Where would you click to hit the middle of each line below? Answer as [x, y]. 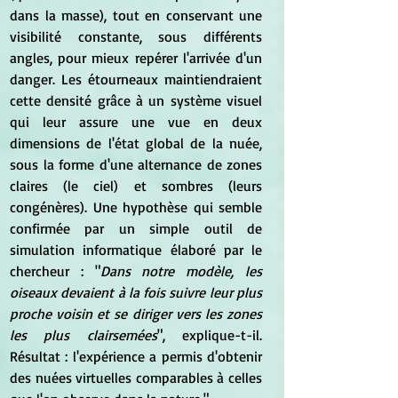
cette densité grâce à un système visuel [136, 100]
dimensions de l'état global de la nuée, [136, 143]
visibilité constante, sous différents [136, 36]
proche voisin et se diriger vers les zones [136, 313]
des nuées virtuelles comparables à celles [136, 377]
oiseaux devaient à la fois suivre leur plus [136, 292]
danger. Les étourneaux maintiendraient [136, 79]
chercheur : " [55, 271]
